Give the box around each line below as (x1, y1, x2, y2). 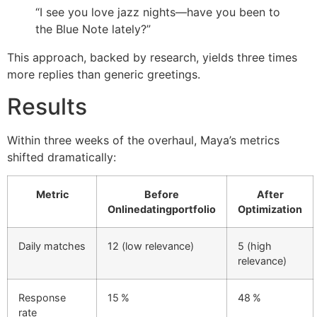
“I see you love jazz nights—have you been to (35, 5, 280, 20)
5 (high (238, 240, 272, 253)
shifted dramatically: (7, 149, 116, 164)
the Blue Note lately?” (35, 22, 151, 37)
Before (144, 188, 179, 201)
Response (18, 292, 66, 304)
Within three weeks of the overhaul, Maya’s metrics (7, 132, 279, 147)
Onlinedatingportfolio (108, 203, 216, 216)
